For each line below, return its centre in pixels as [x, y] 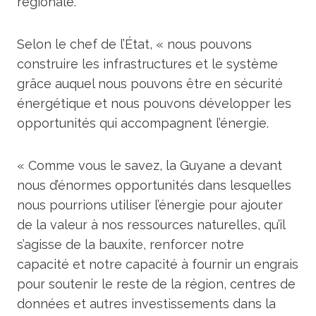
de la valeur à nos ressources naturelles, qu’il [151, 224]
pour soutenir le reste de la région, [122, 284]
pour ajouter [246, 205]
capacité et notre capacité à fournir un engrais [158, 264]
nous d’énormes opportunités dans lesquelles [154, 185]
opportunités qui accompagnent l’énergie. [143, 123]
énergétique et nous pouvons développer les [154, 103]
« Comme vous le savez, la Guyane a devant [150, 165]
